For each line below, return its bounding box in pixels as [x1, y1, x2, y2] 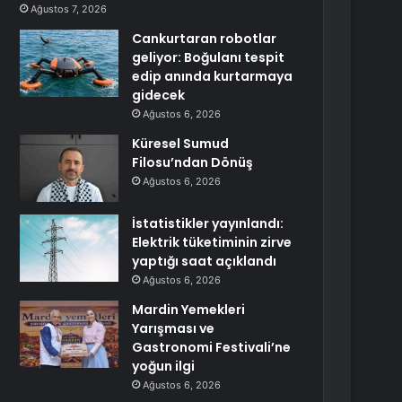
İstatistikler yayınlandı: [132, 214, 284, 232]
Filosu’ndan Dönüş [132, 153, 254, 171]
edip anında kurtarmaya [132, 67, 293, 85]
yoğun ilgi [132, 357, 196, 375]
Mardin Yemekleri [132, 301, 246, 319]
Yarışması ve [132, 319, 215, 337]
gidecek [132, 86, 186, 104]
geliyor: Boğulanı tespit [132, 48, 285, 66]
